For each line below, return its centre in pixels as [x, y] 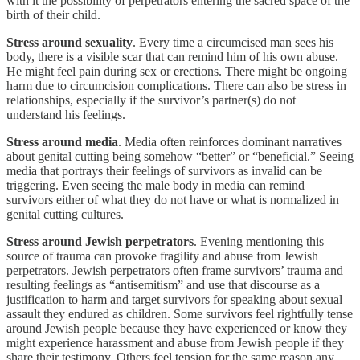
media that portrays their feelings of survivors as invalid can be [164, 170]
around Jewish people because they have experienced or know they [177, 328]
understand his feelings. [66, 114]
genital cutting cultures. [65, 214]
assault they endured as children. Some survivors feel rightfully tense [180, 313]
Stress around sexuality [70, 42]
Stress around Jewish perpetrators [100, 241]
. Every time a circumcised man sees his [233, 42]
